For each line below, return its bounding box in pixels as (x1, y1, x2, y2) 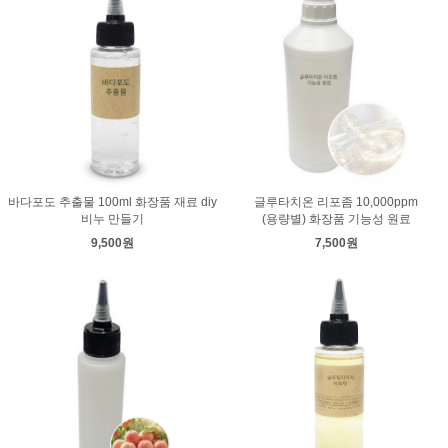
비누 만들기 (80, 212, 144, 226)
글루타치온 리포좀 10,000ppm (254, 195, 418, 209)
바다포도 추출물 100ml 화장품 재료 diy (7, 195, 217, 209)
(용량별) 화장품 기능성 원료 (261, 212, 411, 226)
